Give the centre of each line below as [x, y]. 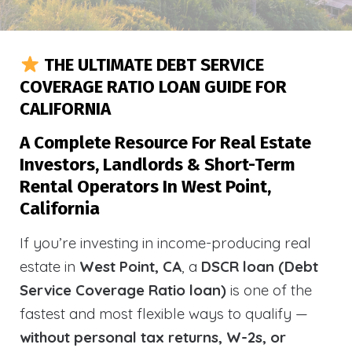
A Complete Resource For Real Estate [165, 143]
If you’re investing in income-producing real [165, 243]
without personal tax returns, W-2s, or [153, 337]
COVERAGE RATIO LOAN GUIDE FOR [153, 87]
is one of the [269, 290]
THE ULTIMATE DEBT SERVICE [152, 65]
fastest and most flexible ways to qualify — [164, 313]
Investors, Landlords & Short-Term [158, 165]
